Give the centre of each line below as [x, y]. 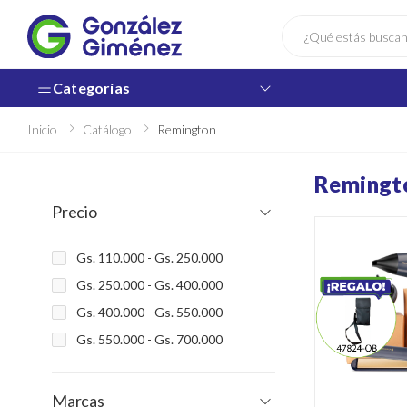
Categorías [91, 88]
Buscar [301, 21]
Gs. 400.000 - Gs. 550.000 [149, 312]
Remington [187, 129]
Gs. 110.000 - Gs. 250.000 [149, 258]
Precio [74, 212]
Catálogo [107, 129]
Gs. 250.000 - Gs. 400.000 [149, 285]
